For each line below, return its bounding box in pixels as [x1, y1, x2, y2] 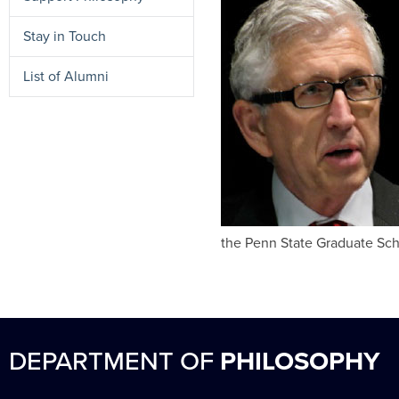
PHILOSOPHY [220, 342, 380, 381]
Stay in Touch [23, 25, 106, 46]
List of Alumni [23, 65, 109, 86]
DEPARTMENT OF [9, 342, 220, 381]
